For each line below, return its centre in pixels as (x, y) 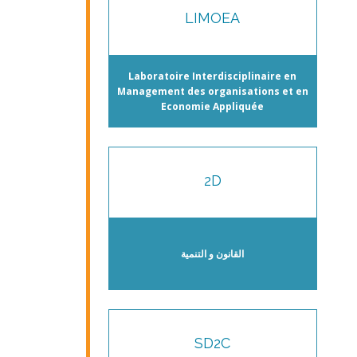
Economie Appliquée (213, 106)
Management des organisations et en (212, 91)
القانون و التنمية (213, 253)
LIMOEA (213, 18)
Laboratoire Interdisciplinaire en (213, 76)
